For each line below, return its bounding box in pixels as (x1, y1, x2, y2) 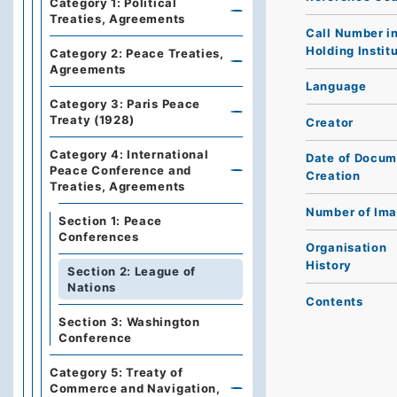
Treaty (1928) (50, 113, 136, 127)
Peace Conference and (50, 163, 191, 177)
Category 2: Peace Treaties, (50, 46, 224, 60)
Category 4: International (50, 147, 209, 161)
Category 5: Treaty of (50, 365, 183, 379)
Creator (306, 114, 354, 129)
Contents (306, 293, 363, 308)
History (306, 258, 352, 273)
